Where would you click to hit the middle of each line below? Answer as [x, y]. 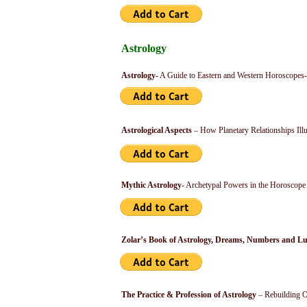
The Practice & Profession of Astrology [189, 295]
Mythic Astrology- [153, 185]
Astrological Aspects [157, 130]
